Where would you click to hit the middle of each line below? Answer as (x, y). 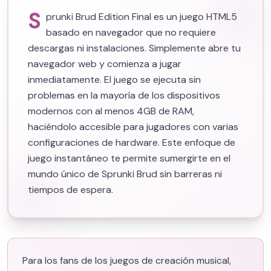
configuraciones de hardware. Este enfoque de (132, 142)
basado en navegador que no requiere (131, 32)
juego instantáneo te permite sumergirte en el (129, 158)
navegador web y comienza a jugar (105, 64)
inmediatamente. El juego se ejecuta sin (114, 80)
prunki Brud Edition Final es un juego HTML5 (142, 17)
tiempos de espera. (70, 190)
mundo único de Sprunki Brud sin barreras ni (125, 174)
